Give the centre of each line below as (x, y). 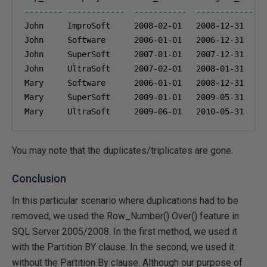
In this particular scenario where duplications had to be (125, 200)
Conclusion (39, 178)
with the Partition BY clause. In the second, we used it (123, 247)
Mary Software (79, 83)
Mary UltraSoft (79, 111)
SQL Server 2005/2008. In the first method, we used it (125, 231)
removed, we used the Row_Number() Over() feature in (125, 216)
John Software (79, 40)
